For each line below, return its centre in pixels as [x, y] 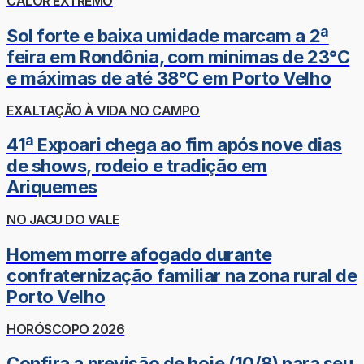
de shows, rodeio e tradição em [137, 166]
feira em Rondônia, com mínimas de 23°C [178, 56]
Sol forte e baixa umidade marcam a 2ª [168, 35]
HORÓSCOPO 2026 [66, 329]
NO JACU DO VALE [63, 220]
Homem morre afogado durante [139, 254]
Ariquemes [52, 187]
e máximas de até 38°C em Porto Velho [169, 78]
